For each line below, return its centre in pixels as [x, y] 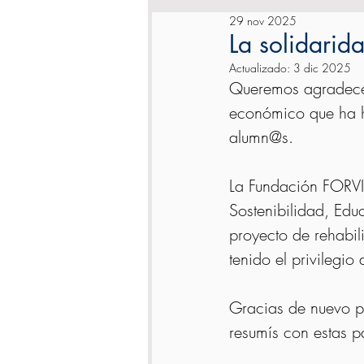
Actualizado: [261, 68]
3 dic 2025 [322, 68]
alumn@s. [264, 137]
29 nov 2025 [263, 21]
